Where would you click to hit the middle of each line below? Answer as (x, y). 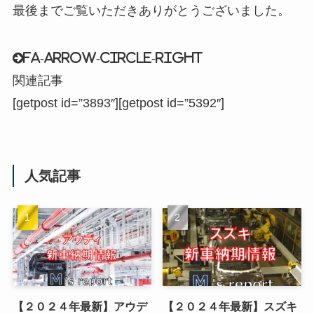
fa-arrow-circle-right (112, 59)
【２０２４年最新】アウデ (80, 306)
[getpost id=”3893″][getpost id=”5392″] (118, 103)
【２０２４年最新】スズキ (230, 306)
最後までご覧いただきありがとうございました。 (151, 11)
